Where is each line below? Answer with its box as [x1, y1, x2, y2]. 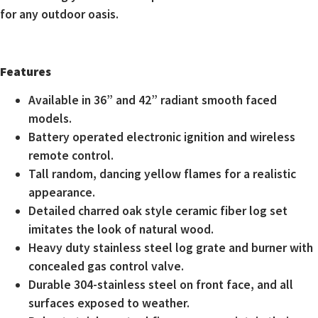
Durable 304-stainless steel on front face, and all [28, 276, 293, 292]
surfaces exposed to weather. [28, 295, 190, 311]
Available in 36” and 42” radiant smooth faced [28, 92, 277, 108]
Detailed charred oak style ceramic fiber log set [28, 202, 287, 219]
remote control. [28, 147, 114, 163]
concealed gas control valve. [28, 258, 184, 274]
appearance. [28, 184, 95, 200]
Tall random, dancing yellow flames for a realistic [28, 165, 296, 182]
